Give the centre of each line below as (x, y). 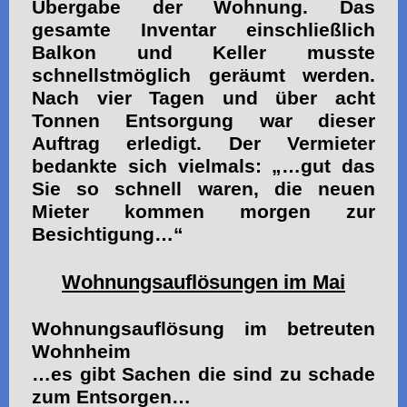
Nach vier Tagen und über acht (203, 98)
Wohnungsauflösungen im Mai (203, 282)
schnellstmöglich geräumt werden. (203, 75)
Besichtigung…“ (108, 234)
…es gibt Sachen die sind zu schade (203, 374)
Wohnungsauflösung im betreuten (203, 328)
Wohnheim (81, 351)
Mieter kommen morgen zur (203, 211)
